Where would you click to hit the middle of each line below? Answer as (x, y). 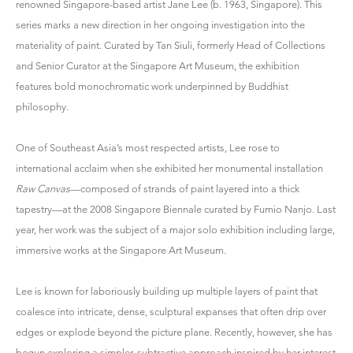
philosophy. (42, 106)
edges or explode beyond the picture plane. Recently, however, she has (174, 332)
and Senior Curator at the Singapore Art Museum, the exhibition (158, 65)
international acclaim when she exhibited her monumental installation (169, 168)
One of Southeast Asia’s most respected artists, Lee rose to (148, 147)
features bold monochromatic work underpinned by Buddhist (152, 86)
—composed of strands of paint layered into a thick (185, 188)
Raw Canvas (43, 188)
